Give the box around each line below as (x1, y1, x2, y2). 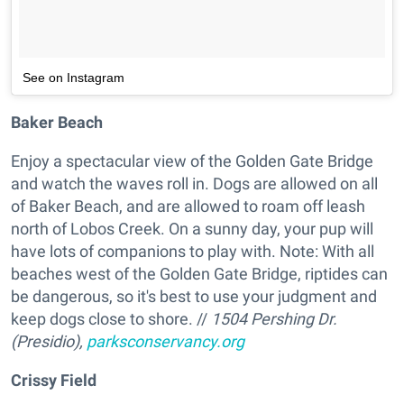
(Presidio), (11, 332, 87, 351)
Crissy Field (11, 371, 96, 390)
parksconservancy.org (87, 332, 244, 351)
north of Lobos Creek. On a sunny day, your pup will (11, 219, 373, 238)
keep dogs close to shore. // (11, 309, 211, 328)
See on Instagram (23, 70, 124, 85)
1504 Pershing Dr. (211, 309, 337, 328)
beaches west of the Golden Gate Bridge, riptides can (11, 264, 388, 283)
